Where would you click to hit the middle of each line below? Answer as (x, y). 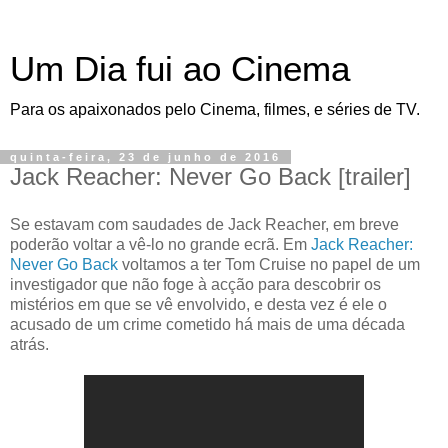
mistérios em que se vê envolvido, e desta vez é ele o (198, 304)
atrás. (29, 344)
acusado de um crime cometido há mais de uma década (207, 324)
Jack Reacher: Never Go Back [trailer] (210, 176)
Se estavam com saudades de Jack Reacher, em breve (204, 224)
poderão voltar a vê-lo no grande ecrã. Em (160, 244)
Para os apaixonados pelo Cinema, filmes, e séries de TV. (215, 109)
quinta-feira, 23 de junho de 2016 (145, 157)
